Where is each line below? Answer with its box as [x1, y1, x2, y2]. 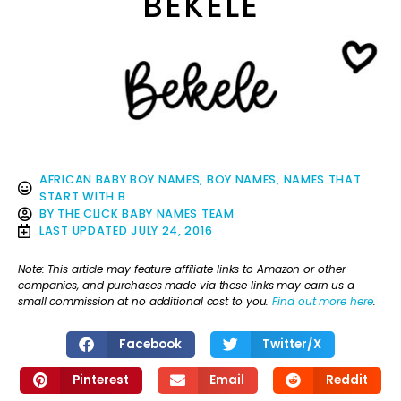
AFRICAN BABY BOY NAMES [39, 172, 200, 188]
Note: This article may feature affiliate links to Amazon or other [18, 260, 346, 277]
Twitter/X [262, 335, 321, 353]
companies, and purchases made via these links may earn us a [18, 277, 355, 293]
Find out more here [272, 293, 373, 309]
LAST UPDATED [39, 223, 128, 239]
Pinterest [72, 371, 129, 388]
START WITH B [39, 189, 126, 205]
